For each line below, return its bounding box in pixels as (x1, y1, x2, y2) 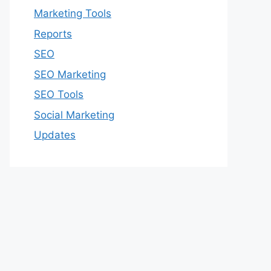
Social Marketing (34, 108, 114, 121)
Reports (34, 27, 72, 40)
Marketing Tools (34, 7, 111, 19)
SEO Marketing (34, 68, 106, 80)
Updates (34, 129, 76, 141)
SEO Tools (34, 88, 83, 100)
